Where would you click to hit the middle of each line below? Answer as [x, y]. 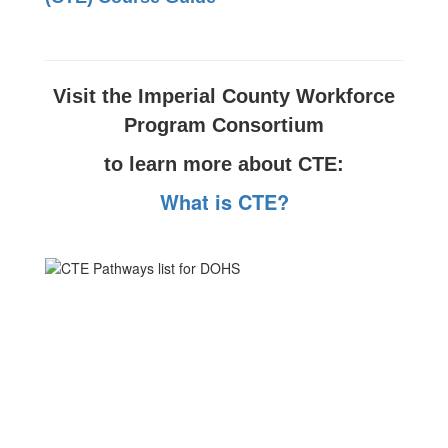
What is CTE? [224, 201]
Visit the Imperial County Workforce [224, 96]
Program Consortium [224, 125]
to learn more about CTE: [224, 164]
